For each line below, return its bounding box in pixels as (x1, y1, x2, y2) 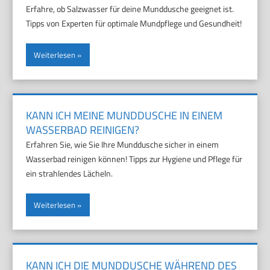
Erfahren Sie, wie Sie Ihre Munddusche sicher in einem (26, 138, 219, 151)
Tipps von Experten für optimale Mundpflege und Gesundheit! (26, 17, 242, 30)
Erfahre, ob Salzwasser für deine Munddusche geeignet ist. (26, 2, 234, 16)
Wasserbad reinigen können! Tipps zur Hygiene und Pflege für (26, 152, 243, 166)
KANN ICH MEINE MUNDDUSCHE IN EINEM (26, 107, 223, 124)
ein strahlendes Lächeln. (26, 167, 113, 180)
